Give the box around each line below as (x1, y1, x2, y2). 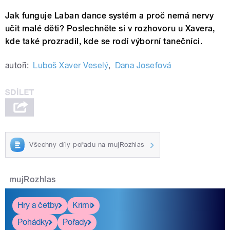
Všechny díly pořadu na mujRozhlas (29, 140, 145, 148)
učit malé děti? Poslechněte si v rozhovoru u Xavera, (5, 24, 215, 34)
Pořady (63, 217, 88, 227)
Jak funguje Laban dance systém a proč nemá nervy (5, 11, 214, 21)
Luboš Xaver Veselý (33, 61, 109, 71)
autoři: (5, 61, 29, 71)
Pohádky (17, 217, 49, 227)
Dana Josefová (114, 61, 171, 71)
